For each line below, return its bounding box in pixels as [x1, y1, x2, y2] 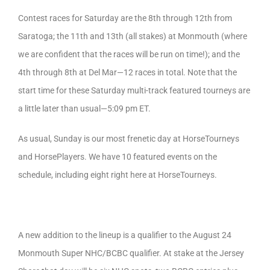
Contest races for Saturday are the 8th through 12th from [18, 13, 232, 23]
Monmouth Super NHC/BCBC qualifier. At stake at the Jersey [18, 248, 244, 258]
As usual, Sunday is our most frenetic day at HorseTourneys [18, 134, 239, 143]
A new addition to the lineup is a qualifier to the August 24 [18, 230, 231, 240]
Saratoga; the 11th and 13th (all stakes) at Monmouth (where [18, 31, 247, 41]
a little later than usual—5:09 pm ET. [18, 104, 151, 113]
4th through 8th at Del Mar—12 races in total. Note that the [18, 67, 237, 77]
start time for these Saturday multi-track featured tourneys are [18, 86, 250, 95]
